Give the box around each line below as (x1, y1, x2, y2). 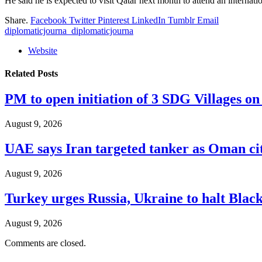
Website (28, 45, 57, 56)
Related (5, 68, 37, 79)
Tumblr (168, 15, 195, 25)
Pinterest (98, 15, 129, 25)
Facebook (30, 15, 67, 25)
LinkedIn (132, 15, 166, 25)
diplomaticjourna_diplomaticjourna (5, 25, 133, 36)
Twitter (69, 15, 95, 25)
